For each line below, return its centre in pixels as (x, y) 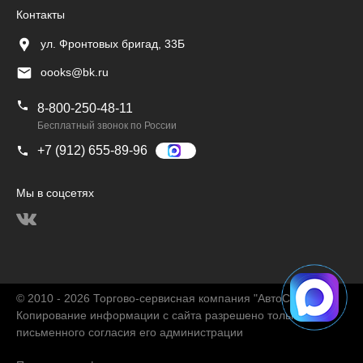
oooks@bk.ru (75, 72)
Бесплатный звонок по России (107, 126)
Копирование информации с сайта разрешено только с (164, 315)
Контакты (41, 15)
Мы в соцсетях (55, 193)
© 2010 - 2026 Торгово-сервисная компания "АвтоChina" (166, 298)
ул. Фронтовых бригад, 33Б (113, 44)
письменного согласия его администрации (130, 332)
